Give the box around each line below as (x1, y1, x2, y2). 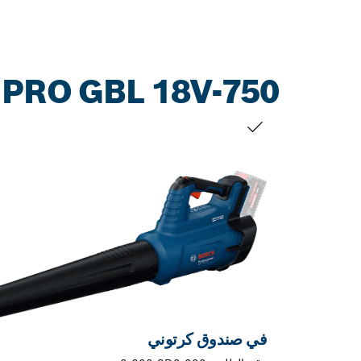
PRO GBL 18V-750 (2, 72, 279, 112)
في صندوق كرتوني (147, 328, 267, 350)
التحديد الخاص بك (184, 142, 267, 156)
